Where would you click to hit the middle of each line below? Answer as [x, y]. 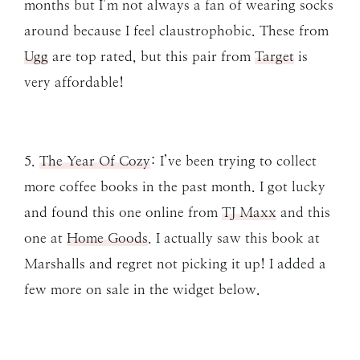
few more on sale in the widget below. [142, 290]
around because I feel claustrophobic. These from [176, 31]
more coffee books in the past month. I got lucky [175, 187]
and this [303, 213]
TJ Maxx [249, 213]
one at [45, 238]
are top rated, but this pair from [151, 57]
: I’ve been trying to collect [233, 161]
